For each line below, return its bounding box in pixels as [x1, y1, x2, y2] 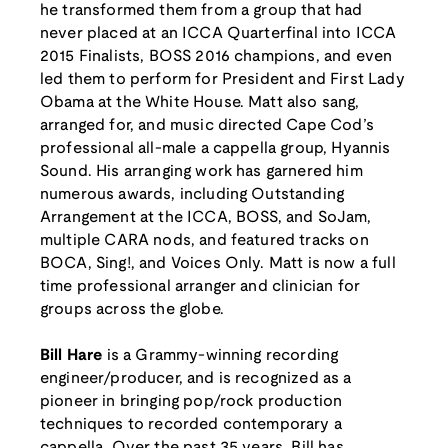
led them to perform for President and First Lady [40, 72, 405, 88]
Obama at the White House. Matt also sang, [40, 95, 360, 111]
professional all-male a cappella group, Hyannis [40, 141, 391, 157]
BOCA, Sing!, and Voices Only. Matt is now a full [40, 256, 396, 272]
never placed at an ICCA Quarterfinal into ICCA [40, 26, 397, 42]
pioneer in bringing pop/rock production [40, 394, 343, 410]
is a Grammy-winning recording [102, 348, 339, 364]
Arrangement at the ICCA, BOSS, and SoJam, [40, 210, 372, 226]
